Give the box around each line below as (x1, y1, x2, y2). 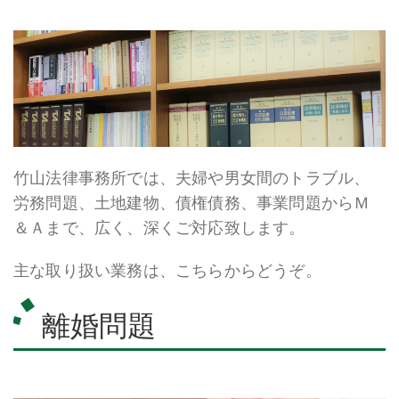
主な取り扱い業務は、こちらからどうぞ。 (13, 258, 322, 281)
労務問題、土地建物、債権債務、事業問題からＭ (13, 191, 370, 213)
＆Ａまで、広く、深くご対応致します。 (13, 216, 305, 238)
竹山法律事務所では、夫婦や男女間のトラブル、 (13, 166, 370, 188)
